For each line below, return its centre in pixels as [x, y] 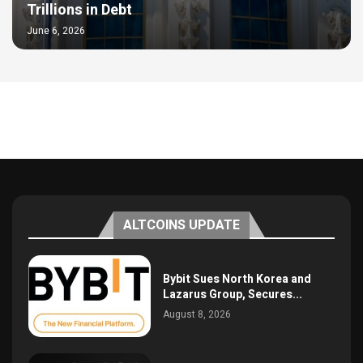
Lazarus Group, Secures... [233, 294]
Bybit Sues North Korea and [237, 279]
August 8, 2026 [197, 314]
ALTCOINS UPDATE [181, 225]
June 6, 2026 [56, 30]
